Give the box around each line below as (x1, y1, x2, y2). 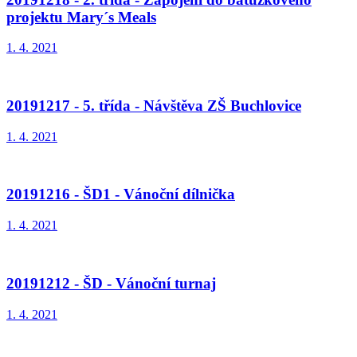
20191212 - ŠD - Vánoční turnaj (6, 274, 216, 292)
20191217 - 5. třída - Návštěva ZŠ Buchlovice (6, 97, 301, 115)
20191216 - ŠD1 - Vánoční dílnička (6, 186, 235, 203)
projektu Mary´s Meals (6, 8, 156, 25)
